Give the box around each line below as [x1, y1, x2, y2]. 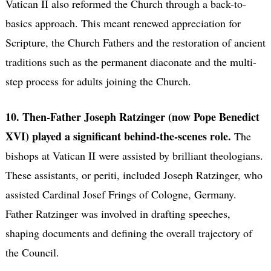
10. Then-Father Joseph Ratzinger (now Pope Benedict [5, 108, 260, 125]
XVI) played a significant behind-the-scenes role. [5, 128, 234, 144]
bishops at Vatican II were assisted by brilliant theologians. [5, 148, 263, 163]
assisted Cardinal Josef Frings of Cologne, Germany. [5, 186, 237, 201]
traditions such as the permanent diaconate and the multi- [5, 54, 256, 69]
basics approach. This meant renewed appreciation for [5, 15, 241, 30]
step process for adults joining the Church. [5, 73, 191, 88]
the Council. [5, 244, 59, 260]
